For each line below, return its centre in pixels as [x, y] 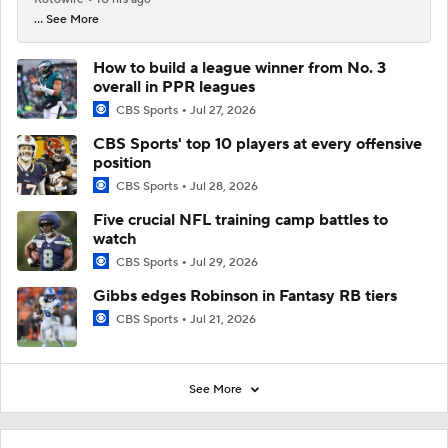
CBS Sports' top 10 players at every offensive [257, 144]
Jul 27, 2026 [223, 110]
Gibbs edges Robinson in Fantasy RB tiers [245, 296]
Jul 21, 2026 [223, 320]
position [122, 163]
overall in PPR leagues [174, 86]
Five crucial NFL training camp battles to [240, 220]
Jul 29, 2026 [224, 263]
